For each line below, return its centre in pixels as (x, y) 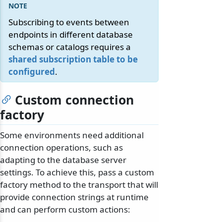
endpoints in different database (71, 35)
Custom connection (74, 100)
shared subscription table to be (73, 59)
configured (32, 72)
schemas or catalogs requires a (70, 47)
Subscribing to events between (69, 22)
